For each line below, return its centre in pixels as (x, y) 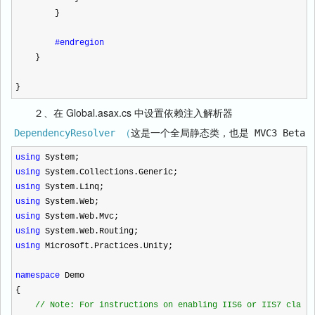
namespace (38, 276)
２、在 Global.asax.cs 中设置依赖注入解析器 (122, 112)
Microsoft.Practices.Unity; (107, 246)
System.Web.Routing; (89, 231)
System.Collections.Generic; (109, 172)
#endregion (79, 43)
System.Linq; (72, 187)
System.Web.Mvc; (79, 217)
